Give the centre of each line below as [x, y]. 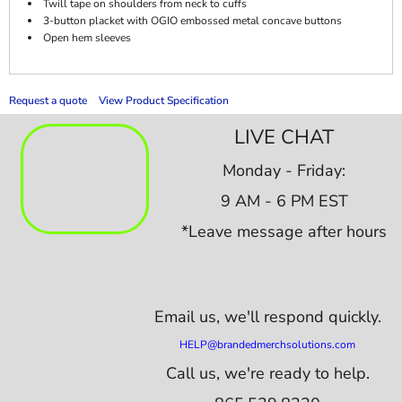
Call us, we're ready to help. [267, 373]
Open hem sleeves [87, 38]
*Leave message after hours [284, 231]
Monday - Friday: [284, 170]
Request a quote [48, 100]
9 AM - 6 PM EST [284, 201]
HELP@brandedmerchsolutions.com [268, 345]
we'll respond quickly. [302, 317]
